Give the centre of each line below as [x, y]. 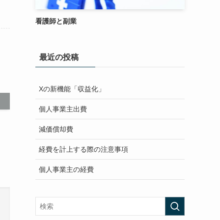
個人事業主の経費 [66, 169]
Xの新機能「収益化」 [72, 89]
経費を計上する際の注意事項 [83, 149]
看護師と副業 [56, 21]
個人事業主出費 [63, 109]
